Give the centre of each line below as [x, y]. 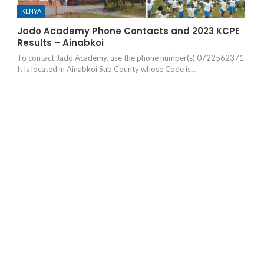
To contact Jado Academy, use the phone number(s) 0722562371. [131, 57]
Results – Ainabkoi [60, 42]
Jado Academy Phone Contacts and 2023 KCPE [128, 31]
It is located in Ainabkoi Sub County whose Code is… [107, 69]
